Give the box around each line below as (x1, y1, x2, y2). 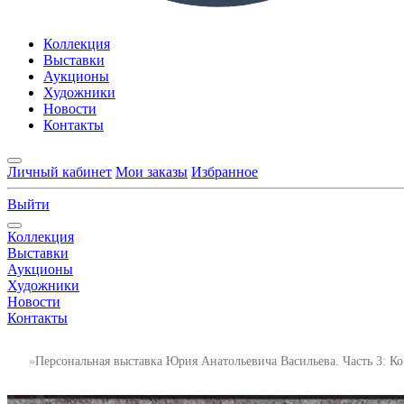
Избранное (191, 164, 258, 180)
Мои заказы (115, 164, 188, 180)
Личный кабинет (7, 164, 112, 180)
